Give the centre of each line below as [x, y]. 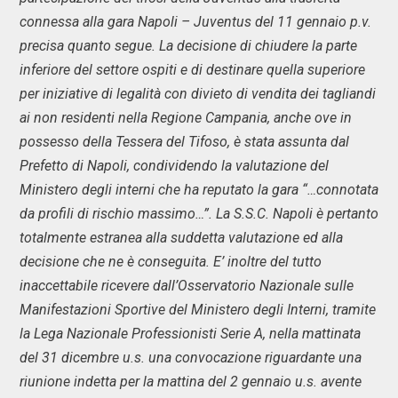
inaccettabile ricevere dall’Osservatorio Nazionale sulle [187, 286]
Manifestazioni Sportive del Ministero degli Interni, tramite [198, 310]
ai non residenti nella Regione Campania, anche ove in [186, 118]
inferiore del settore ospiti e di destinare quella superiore [192, 70]
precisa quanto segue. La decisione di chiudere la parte [188, 46]
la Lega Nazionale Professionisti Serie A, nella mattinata [190, 334]
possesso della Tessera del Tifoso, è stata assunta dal [184, 142]
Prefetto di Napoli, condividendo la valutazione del [174, 166]
